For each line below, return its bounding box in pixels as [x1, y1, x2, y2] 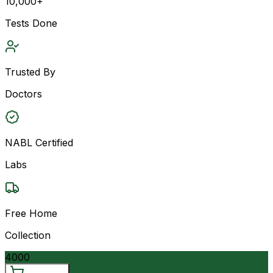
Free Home [5, 207, 57, 219]
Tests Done [5, 16, 57, 29]
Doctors [5, 87, 42, 100]
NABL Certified [5, 136, 73, 149]
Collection [5, 229, 51, 241]
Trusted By [5, 65, 55, 78]
